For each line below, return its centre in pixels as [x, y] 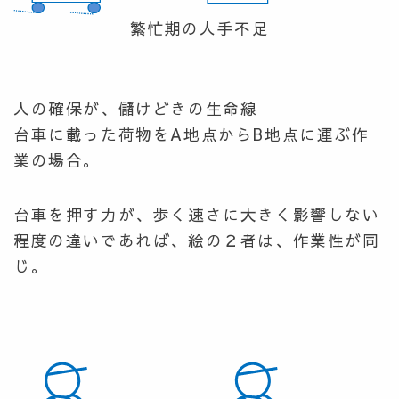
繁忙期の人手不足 [199, 28]
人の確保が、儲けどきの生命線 [136, 109]
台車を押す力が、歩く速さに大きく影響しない [197, 215]
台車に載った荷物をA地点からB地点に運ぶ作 [191, 134]
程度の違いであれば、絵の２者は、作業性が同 [197, 240]
